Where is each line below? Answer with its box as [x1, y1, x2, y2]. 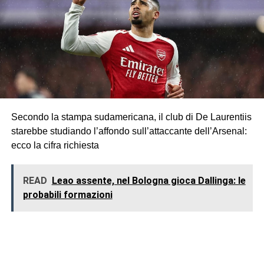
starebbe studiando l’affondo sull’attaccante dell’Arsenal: [11, 126, 247, 136]
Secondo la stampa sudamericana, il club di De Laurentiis [11, 111, 252, 122]
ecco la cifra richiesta [11, 140, 99, 150]
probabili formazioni [22, 189, 113, 200]
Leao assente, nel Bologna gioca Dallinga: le [51, 174, 246, 186]
